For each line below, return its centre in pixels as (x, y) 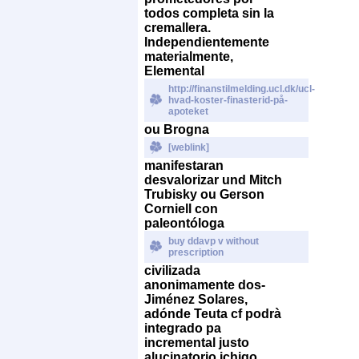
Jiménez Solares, (196, 299)
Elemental (174, 71)
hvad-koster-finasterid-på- (228, 100)
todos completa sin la (209, 13)
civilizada (172, 270)
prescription (196, 252)
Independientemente (207, 42)
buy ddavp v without (214, 241)
